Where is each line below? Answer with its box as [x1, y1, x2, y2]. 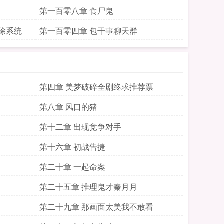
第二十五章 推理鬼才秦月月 [39, 181, 137, 192]
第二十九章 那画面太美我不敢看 [39, 201, 153, 212]
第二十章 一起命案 [39, 161, 105, 172]
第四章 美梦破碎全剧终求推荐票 [39, 81, 153, 92]
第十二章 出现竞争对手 [39, 121, 121, 132]
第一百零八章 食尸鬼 [39, 5, 113, 16]
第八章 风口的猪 [39, 101, 97, 112]
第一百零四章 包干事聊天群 [39, 25, 137, 36]
